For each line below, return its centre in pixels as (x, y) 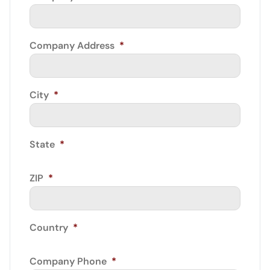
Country (49, 228)
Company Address (72, 46)
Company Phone (68, 261)
